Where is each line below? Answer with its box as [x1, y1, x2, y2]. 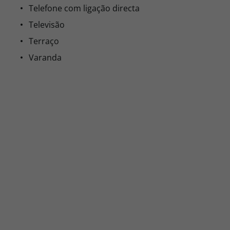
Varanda [29, 52, 62, 63]
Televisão [29, 19, 65, 30]
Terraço [29, 35, 59, 47]
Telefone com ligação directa [29, 3, 140, 14]
